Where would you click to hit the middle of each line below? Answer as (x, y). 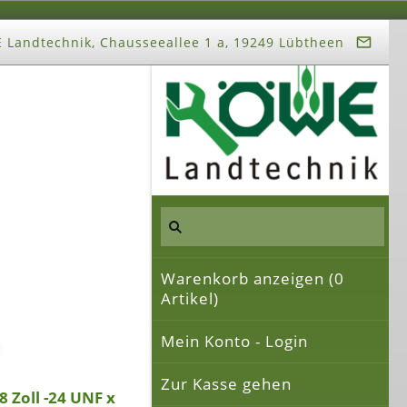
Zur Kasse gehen (227, 383)
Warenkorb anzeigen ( (248, 278)
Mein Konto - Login (235, 341)
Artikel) (190, 298)
